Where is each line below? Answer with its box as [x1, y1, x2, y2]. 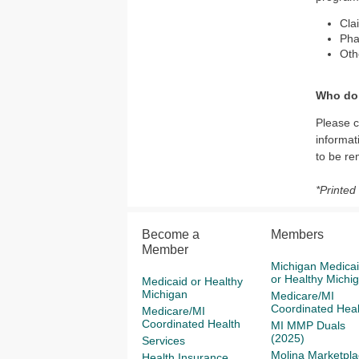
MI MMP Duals [270, 319, 345, 332]
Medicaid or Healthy [142, 275, 243, 288]
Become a [142, 228, 200, 241]
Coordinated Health [142, 317, 240, 330]
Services [142, 334, 185, 347]
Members [270, 228, 324, 241]
